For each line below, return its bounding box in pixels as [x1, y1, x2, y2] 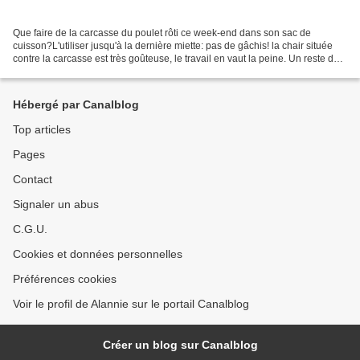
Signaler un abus [13, 198, 99, 211]
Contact [13, 173, 52, 186]
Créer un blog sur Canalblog [102, 338, 258, 352]
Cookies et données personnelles [13, 247, 182, 261]
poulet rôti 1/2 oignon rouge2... [13, 66, 146, 78]
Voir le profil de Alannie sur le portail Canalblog [13, 297, 249, 311]
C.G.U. [13, 223, 47, 236]
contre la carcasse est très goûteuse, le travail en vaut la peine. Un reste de [13, 53, 339, 65]
